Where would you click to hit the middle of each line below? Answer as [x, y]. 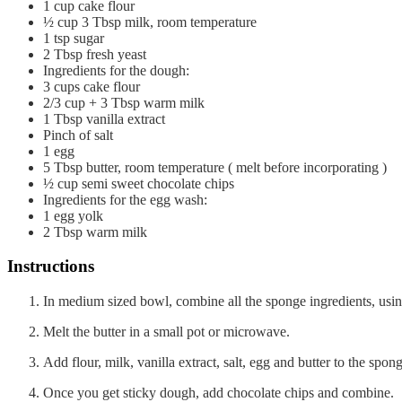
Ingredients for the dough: [116, 70]
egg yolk [79, 215]
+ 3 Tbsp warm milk [147, 102]
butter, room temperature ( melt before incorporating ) [236, 167]
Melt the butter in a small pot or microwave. [166, 332]
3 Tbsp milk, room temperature [169, 22]
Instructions [51, 267]
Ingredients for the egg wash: [125, 199]
